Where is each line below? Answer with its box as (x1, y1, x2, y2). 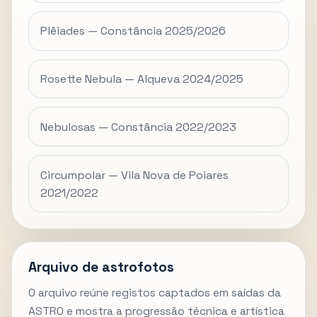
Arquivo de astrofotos (28, 258, 175, 277)
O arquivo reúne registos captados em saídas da (28, 286, 282, 301)
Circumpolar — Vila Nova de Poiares (40, 167, 229, 183)
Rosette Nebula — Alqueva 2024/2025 (40, 71, 244, 86)
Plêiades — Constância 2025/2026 (40, 23, 226, 39)
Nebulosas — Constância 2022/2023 (40, 119, 237, 134)
